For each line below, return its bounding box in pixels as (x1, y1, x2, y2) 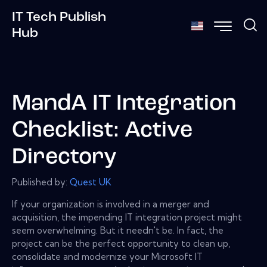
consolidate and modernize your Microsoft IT (12, 250, 203, 262)
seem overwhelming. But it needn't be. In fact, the (12, 224, 223, 236)
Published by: (12, 176, 70, 188)
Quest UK (70, 176, 111, 188)
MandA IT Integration (12, 93, 236, 116)
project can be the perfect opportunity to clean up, (12, 237, 230, 249)
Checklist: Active (12, 120, 193, 142)
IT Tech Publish (12, 10, 106, 24)
